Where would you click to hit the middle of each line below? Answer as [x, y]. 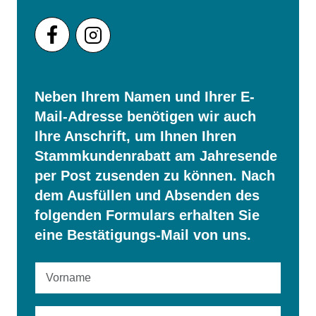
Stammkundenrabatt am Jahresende [156, 156]
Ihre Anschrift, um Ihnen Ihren [135, 136]
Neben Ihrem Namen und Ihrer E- [145, 97]
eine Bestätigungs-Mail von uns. [143, 235]
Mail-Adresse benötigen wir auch [145, 117]
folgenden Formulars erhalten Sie [147, 215]
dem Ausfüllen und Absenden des [147, 196]
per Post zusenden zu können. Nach [155, 176]
